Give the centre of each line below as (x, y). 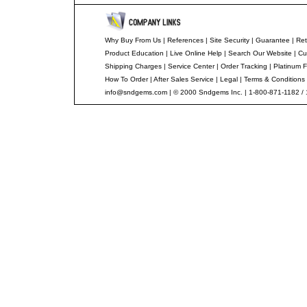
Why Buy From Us (133, 40)
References (185, 40)
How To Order (126, 79)
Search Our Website (260, 53)
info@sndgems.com (136, 92)
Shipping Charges (133, 66)
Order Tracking (244, 66)
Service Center (191, 66)
